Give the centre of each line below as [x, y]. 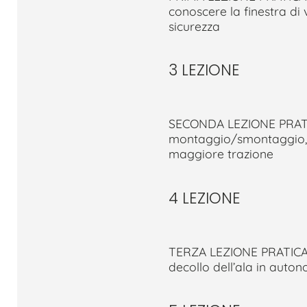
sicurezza [194, 26]
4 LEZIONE [204, 198]
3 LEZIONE [204, 70]
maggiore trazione [221, 154]
